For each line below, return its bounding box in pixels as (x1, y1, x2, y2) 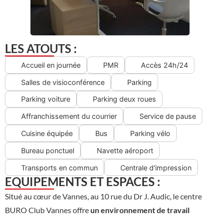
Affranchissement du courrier (21, 112, 117, 121)
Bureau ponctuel (21, 146, 74, 155)
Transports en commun (21, 163, 98, 172)
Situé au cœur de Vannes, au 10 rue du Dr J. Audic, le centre (5, 192, 202, 201)
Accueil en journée (21, 60, 81, 69)
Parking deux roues (93, 95, 156, 104)
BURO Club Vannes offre (5, 205, 90, 215)
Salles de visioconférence (21, 78, 105, 86)
